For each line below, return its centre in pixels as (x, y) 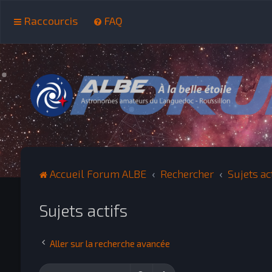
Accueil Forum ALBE (98, 174)
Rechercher (187, 174)
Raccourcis (51, 21)
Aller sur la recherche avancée (110, 243)
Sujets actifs (83, 210)
